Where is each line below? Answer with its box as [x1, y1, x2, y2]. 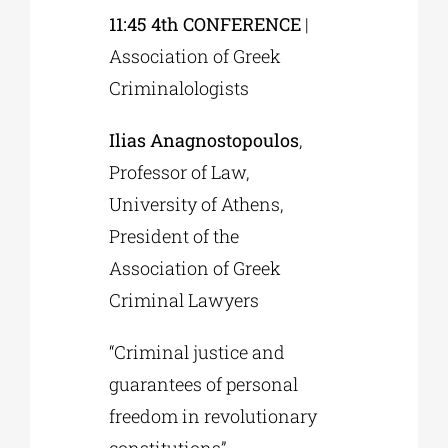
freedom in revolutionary [109, 404, 318, 429]
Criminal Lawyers [109, 288, 260, 313]
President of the [109, 224, 240, 249]
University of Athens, [109, 192, 284, 217]
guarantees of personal [109, 372, 299, 397]
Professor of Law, [109, 160, 250, 185]
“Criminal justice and [109, 340, 286, 365]
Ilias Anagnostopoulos [109, 128, 300, 153]
